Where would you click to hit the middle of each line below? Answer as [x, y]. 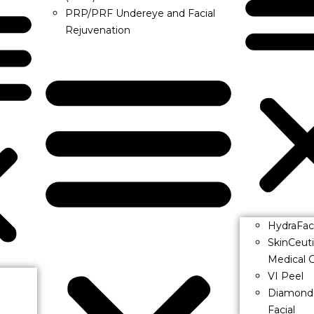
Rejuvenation [98, 30]
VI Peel [286, 277]
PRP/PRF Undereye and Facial [141, 13]
